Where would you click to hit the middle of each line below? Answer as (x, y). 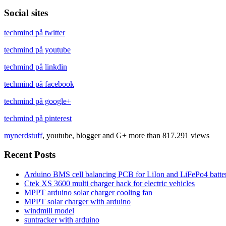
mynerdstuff (23, 135)
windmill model (49, 211)
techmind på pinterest (38, 118)
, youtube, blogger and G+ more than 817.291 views (126, 135)
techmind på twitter (35, 32)
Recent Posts (30, 155)
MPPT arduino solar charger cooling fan (88, 193)
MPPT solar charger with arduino (77, 202)
